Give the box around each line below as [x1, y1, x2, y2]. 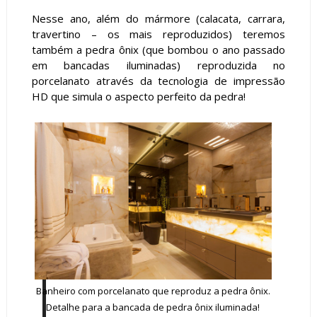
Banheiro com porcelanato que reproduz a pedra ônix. [35, 284, 270, 297]
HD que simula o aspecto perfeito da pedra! [31, 88, 246, 103]
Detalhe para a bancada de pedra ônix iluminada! [46, 300, 260, 313]
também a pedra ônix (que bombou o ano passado [31, 42, 286, 57]
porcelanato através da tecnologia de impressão [31, 73, 286, 88]
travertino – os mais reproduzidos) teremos [31, 26, 286, 41]
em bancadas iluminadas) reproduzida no [31, 57, 286, 72]
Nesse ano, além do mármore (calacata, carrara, [31, 11, 286, 25]
